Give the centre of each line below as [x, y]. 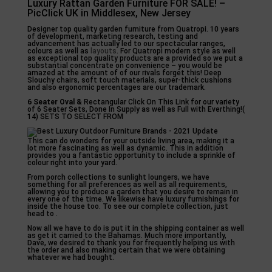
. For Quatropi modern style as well [176, 51]
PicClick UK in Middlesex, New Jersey [109, 13]
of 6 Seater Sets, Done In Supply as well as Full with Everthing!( [136, 109]
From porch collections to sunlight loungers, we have [118, 177]
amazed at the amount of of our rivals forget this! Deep [124, 73]
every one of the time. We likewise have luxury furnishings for [133, 199]
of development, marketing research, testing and [112, 36]
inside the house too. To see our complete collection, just [127, 206]
